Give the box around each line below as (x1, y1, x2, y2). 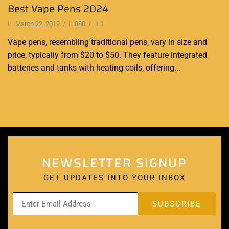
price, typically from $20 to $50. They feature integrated (8, 50, 207, 60)
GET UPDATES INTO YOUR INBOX (43, 173, 186, 183)
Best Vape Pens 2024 (8, 1, 109, 17)
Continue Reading (8, 80, 67, 89)
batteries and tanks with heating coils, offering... (8, 62, 180, 73)
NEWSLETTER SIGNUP (42, 153, 187, 173)
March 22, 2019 (14, 20, 60, 28)
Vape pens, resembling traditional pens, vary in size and (8, 37, 207, 47)
